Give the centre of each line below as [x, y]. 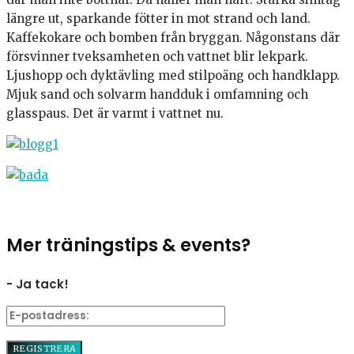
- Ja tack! [38, 284]
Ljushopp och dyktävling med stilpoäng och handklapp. [173, 76]
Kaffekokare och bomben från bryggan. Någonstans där [173, 38]
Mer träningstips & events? [128, 245]
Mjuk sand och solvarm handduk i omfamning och [157, 95]
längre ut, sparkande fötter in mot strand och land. [158, 19]
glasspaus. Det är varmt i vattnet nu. [115, 114]
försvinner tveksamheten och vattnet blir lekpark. [157, 57]
